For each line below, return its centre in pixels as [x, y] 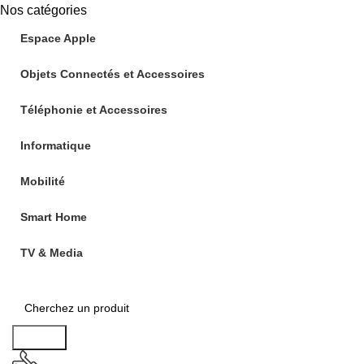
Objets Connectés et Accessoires [113, 74]
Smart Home [54, 217]
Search [39, 338]
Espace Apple [58, 38]
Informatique [56, 145]
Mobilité [43, 181]
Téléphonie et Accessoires [94, 110]
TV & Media [52, 253]
